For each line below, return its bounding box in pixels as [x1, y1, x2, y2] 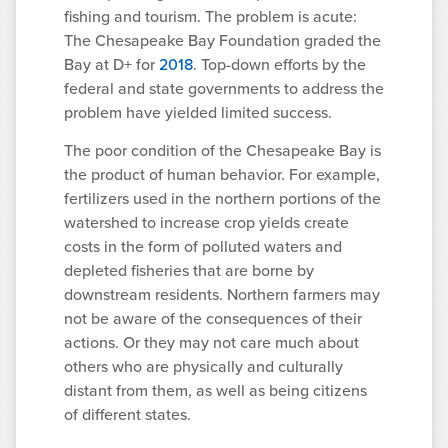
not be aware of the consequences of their [64, 307, 362, 331]
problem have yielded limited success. [64, 100, 332, 124]
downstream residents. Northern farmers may [64, 283, 380, 307]
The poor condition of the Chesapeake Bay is [64, 139, 381, 163]
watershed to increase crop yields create [64, 211, 349, 235]
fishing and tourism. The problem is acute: [64, 4, 357, 28]
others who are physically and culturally [64, 355, 343, 379]
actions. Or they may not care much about [64, 331, 359, 355]
